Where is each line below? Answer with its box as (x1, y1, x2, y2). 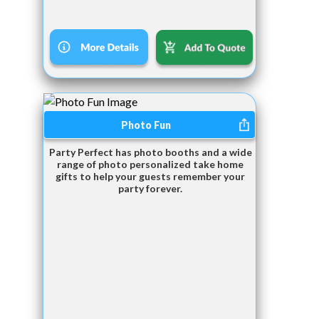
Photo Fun (121, 118, 171, 131)
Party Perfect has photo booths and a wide (48, 146, 252, 159)
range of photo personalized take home (57, 158, 244, 171)
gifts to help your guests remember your (56, 170, 245, 183)
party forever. (118, 182, 182, 195)
